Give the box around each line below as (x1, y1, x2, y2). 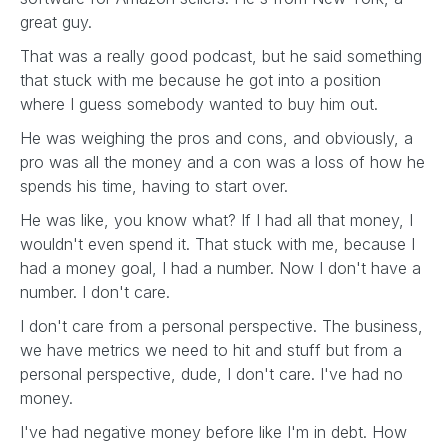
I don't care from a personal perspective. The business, (20, 316, 423, 336)
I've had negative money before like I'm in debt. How (20, 422, 407, 442)
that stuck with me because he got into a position (20, 70, 381, 90)
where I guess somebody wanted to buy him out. (20, 94, 383, 114)
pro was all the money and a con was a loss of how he (20, 152, 425, 172)
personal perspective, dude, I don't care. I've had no (20, 364, 403, 384)
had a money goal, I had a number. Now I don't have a (20, 258, 421, 278)
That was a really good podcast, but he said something (20, 46, 422, 66)
